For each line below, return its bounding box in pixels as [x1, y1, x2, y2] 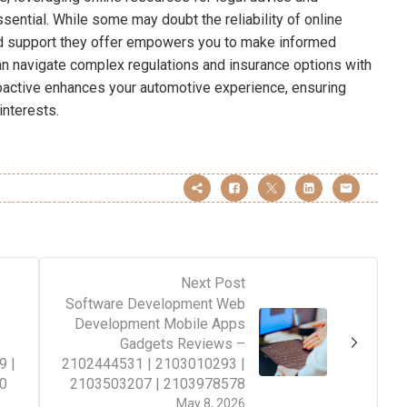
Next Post [181, 274, 245, 293]
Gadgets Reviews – [120, 335, 245, 353]
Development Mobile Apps [74, 315, 245, 333]
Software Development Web [65, 295, 245, 313]
